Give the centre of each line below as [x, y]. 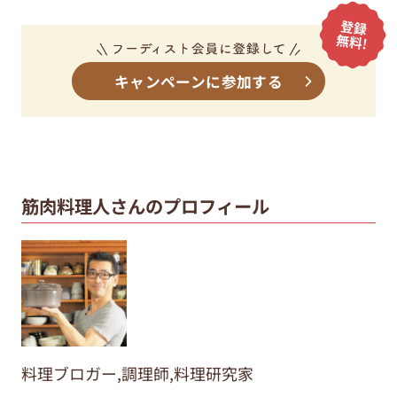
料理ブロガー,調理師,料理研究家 [137, 374]
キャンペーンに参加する [198, 81]
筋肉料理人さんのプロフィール [145, 206]
